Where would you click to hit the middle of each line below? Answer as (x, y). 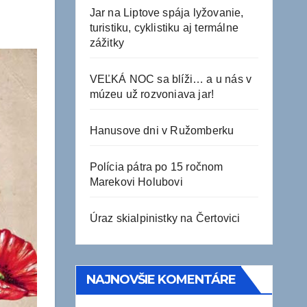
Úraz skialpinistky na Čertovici (165, 218)
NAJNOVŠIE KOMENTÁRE (161, 280)
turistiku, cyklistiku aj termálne (164, 28)
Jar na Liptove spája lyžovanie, (167, 13)
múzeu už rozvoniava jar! (152, 94)
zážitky (107, 43)
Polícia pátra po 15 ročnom (156, 167)
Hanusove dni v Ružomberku (162, 131)
